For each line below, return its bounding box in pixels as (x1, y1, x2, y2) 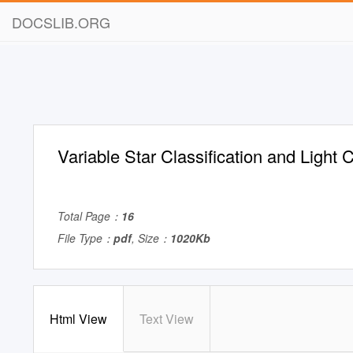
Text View (139, 310, 194, 328)
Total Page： (58, 208, 121, 224)
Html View (50, 310, 107, 328)
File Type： (58, 230, 113, 246)
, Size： (132, 230, 170, 246)
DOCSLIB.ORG (12, 12, 110, 32)
